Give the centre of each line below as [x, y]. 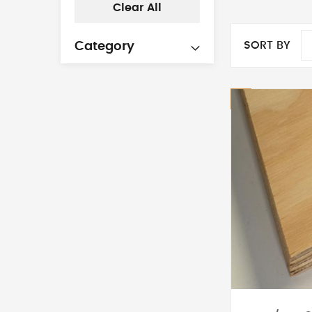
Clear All [138, 8]
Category [104, 47]
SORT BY [267, 45]
